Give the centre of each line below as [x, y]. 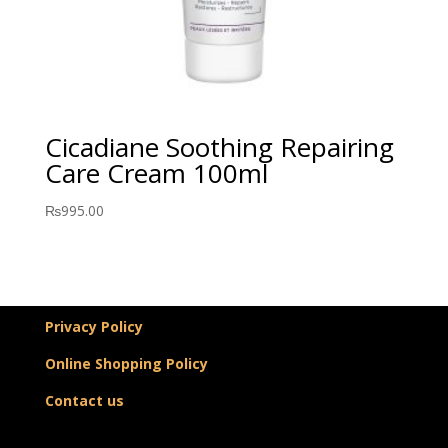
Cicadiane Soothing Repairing [219, 147]
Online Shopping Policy [126, 363]
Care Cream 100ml [156, 173]
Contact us [84, 400]
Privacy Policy [93, 326]
